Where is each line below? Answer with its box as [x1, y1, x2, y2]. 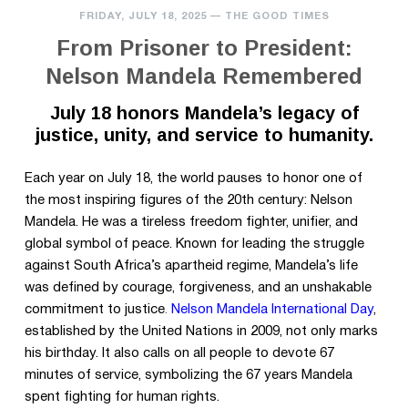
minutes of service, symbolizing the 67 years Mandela [24, 368, 352, 382]
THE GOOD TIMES [224, 12, 330, 22]
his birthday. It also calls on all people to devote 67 [24, 346, 334, 360]
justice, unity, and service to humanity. [35, 125, 373, 146]
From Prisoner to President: [56, 35, 352, 60]
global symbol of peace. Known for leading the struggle [24, 237, 364, 250]
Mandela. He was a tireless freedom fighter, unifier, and [24, 215, 358, 229]
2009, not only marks [250, 324, 378, 338]
